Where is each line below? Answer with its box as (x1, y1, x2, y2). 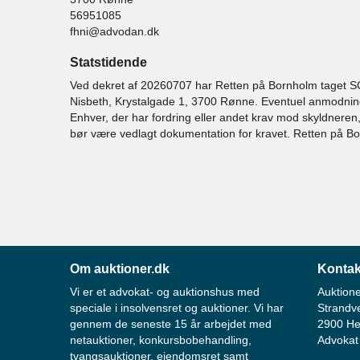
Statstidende (70, 55, 147, 69)
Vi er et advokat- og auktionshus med (70, 285, 260, 298)
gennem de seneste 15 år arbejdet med (70, 317, 272, 330)
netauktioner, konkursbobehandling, (70, 333, 252, 346)
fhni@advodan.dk (70, 25, 159, 38)
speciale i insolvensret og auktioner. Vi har (70, 301, 284, 314)
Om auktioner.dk (70, 262, 170, 276)
